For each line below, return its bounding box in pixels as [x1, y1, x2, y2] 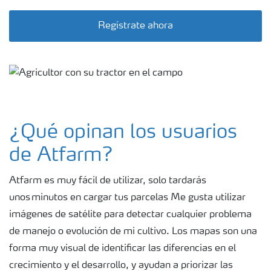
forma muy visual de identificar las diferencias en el [9, 244, 236, 254]
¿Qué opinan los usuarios [9, 123, 237, 143]
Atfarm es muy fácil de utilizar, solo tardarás [9, 176, 206, 186]
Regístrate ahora [98, 21, 173, 31]
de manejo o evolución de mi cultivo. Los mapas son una [9, 227, 257, 237]
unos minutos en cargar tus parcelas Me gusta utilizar [9, 193, 246, 203]
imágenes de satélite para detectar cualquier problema [9, 210, 252, 220]
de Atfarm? [9, 146, 113, 166]
